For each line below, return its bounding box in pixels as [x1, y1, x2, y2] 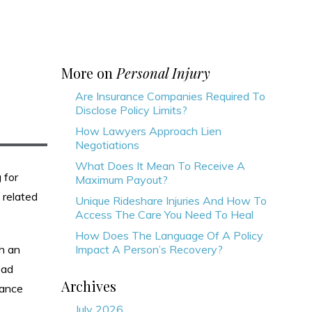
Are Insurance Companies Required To [75, 89, 265, 103]
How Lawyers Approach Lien [75, 124, 221, 138]
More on [61, 63, 116, 82]
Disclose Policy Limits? [75, 103, 187, 117]
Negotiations [75, 138, 139, 152]
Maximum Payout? [75, 173, 168, 187]
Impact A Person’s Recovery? [75, 242, 223, 256]
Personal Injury [116, 63, 210, 82]
